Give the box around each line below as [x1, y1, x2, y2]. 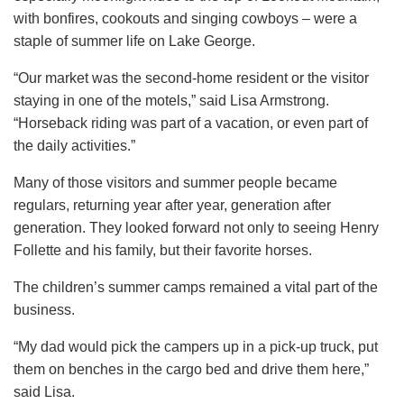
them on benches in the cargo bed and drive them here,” [14, 362, 369, 378]
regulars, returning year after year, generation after [14, 197, 331, 214]
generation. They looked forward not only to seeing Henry [14, 220, 379, 236]
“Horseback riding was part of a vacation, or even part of [14, 115, 368, 132]
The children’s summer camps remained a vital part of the [14, 280, 378, 296]
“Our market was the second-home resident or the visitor [14, 70, 369, 87]
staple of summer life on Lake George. [14, 33, 255, 50]
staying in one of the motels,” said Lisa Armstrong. [14, 93, 329, 109]
